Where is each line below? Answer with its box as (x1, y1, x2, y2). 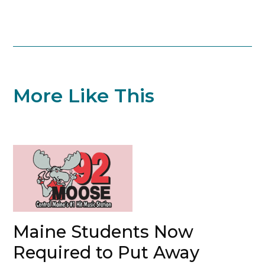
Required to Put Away (13, 242, 200, 263)
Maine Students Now (13, 221, 194, 243)
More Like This (13, 84, 155, 107)
